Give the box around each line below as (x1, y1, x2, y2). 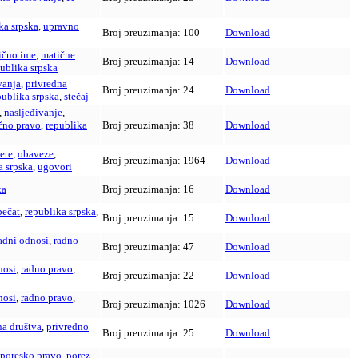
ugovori (38, 161, 72, 173)
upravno (43, 20, 79, 33)
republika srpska (25, 205, 96, 218)
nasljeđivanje (4, 106, 62, 119)
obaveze (18, 148, 54, 161)
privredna (26, 78, 67, 90)
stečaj (64, 90, 89, 103)
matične (41, 49, 75, 62)
